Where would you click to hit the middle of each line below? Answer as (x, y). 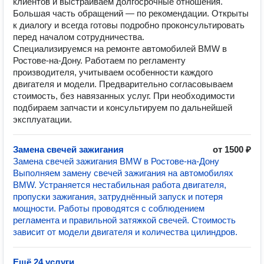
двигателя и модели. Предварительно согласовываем (123, 84)
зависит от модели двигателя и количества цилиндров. (125, 232)
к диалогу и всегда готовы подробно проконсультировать (129, 25)
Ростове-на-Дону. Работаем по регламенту (99, 60)
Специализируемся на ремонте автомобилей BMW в (120, 49)
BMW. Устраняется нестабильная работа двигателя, (120, 185)
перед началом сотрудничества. (79, 37)
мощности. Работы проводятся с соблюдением (109, 208)
